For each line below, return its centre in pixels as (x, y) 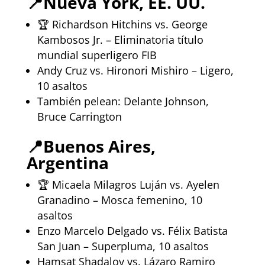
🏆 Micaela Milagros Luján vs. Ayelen (128, 184)
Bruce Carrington (79, 116)
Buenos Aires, (99, 146)
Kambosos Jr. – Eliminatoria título (120, 39)
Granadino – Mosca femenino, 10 (119, 200)
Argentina (67, 162)
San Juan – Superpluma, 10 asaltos (123, 246)
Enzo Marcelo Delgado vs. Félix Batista (132, 230)
